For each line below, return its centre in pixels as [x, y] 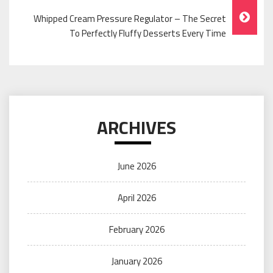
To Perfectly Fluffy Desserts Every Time [148, 34]
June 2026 [136, 166]
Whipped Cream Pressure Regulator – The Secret [130, 19]
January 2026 [136, 261]
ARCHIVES [136, 128]
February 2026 [136, 230]
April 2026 [136, 198]
